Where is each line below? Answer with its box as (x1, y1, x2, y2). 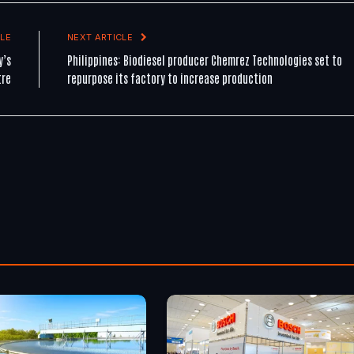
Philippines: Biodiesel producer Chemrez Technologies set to (67, 51, 342, 67)
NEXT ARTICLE (67, 31, 136, 43)
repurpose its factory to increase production (67, 70, 273, 85)
